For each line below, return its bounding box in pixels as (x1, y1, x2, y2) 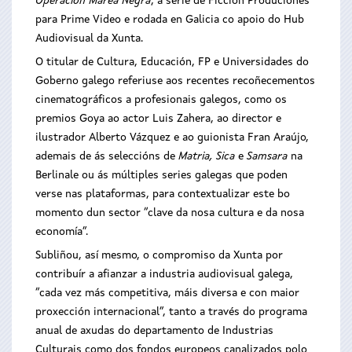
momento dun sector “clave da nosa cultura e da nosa (35, 207, 304, 218)
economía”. (35, 226, 88, 237)
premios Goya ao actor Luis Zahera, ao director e (35, 113, 281, 124)
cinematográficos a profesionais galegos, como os (35, 94, 287, 105)
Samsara (247, 151, 291, 162)
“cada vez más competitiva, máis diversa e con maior (35, 288, 299, 299)
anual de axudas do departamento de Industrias (35, 325, 273, 336)
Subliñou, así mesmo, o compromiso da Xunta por (35, 250, 283, 261)
